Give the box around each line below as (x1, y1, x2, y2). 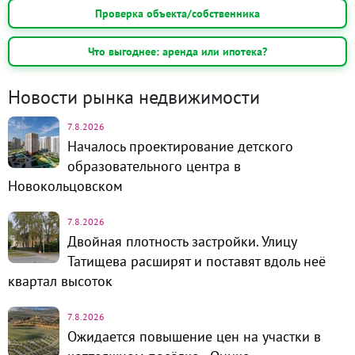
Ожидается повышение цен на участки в (67, 327, 321, 346)
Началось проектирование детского (67, 137, 293, 156)
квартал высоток (8, 272, 113, 291)
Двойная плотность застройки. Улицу (67, 232, 296, 251)
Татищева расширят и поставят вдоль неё (67, 252, 326, 271)
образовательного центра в (67, 157, 241, 176)
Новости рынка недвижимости (8, 85, 260, 110)
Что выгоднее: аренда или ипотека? (88, 44, 267, 59)
